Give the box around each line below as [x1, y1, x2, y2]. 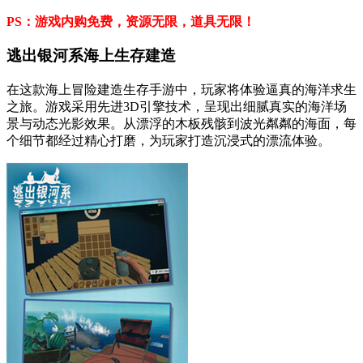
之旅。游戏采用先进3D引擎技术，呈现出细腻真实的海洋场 [6, 100, 347, 113]
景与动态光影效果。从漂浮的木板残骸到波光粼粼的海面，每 [6, 117, 357, 130]
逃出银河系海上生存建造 [6, 47, 176, 65]
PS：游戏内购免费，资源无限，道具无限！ [6, 14, 255, 28]
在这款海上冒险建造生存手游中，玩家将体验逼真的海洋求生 [6, 83, 357, 96]
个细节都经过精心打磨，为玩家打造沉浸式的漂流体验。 [6, 134, 331, 147]
